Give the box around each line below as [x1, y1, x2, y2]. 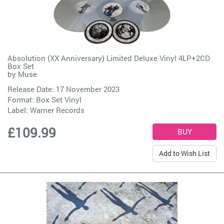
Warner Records [30, 105, 84, 115]
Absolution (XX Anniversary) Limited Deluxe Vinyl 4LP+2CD [7, 53, 210, 63]
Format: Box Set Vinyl [7, 94, 81, 105]
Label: [7, 105, 30, 115]
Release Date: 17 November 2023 [7, 84, 119, 94]
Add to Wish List [159, 148, 210, 158]
